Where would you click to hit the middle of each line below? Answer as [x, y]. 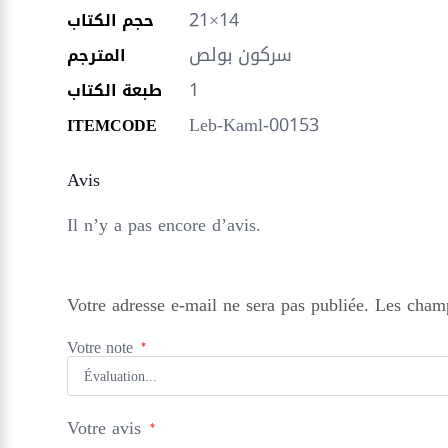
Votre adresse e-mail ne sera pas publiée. [218, 305]
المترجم [97, 55]
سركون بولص [241, 55]
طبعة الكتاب [115, 90]
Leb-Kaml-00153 [254, 125]
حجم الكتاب [111, 20]
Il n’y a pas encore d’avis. [164, 225]
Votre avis [107, 428]
